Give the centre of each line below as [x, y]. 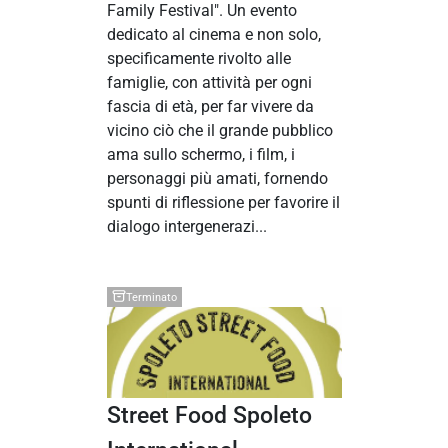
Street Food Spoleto [209, 415]
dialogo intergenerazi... [186, 227]
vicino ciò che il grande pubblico [219, 131]
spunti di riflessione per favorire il [223, 203]
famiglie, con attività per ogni [209, 83]
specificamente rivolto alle [198, 59]
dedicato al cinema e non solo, [213, 35]
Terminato [151, 297]
